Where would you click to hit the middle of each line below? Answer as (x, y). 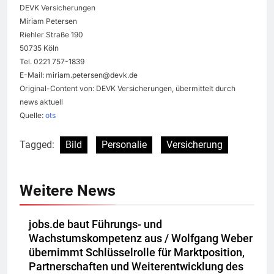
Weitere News (68, 191)
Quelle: (32, 116)
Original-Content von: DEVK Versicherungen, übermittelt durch (128, 89)
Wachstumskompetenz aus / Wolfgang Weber (141, 239)
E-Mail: (33, 75)
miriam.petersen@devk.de (92, 75)
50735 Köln (39, 48)
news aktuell (41, 102)
